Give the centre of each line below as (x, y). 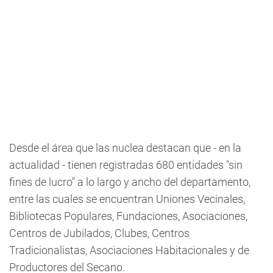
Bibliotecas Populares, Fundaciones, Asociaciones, (128, 216)
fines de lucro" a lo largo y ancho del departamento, (130, 182)
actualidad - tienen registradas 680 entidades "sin (126, 165)
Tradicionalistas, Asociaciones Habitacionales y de (129, 250)
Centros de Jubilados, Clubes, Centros (99, 233)
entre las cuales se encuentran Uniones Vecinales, (127, 199)
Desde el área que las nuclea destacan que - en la (125, 148)
